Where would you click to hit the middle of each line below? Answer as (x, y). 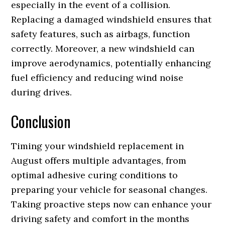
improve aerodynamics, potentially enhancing (111, 63)
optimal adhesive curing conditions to (95, 175)
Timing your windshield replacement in (98, 146)
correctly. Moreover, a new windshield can (103, 48)
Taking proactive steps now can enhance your (111, 204)
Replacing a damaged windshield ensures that (111, 19)
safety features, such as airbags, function (101, 34)
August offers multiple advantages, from (99, 160)
